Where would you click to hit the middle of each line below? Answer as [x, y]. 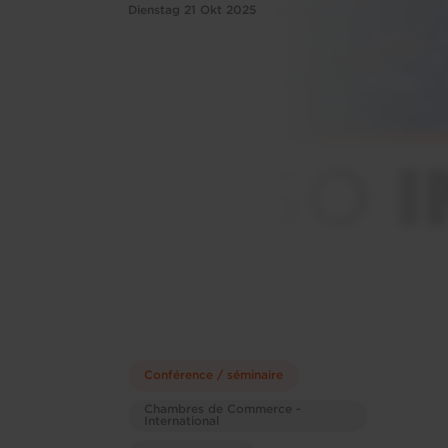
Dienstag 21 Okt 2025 [192, 10]
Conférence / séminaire [213, 375]
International [181, 421]
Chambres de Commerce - [222, 409]
